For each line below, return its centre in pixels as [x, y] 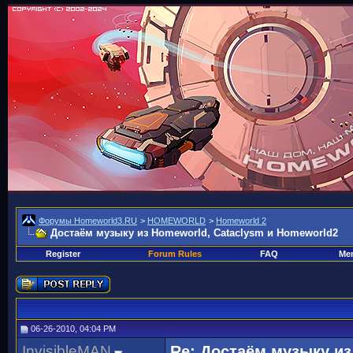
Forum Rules [175, 254]
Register [63, 254]
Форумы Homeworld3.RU [88, 221]
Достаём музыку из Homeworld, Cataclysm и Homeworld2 [194, 233]
